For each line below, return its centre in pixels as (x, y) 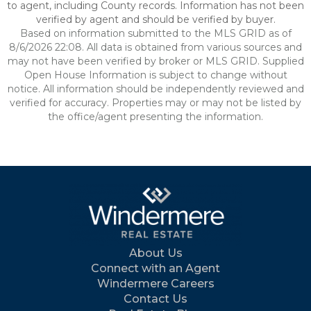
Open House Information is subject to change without (155, 75)
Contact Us (155, 299)
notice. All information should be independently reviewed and (155, 89)
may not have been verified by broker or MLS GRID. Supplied (155, 61)
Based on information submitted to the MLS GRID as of (155, 33)
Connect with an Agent (155, 268)
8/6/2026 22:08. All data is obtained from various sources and (155, 47)
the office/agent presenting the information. (155, 117)
